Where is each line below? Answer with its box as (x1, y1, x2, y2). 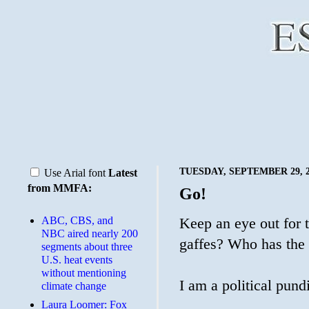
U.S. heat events (41, 254, 112, 266)
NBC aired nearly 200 (41, 228, 138, 239)
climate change (41, 280, 106, 292)
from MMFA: (28, 182, 92, 194)
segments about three (41, 241, 132, 252)
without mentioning (41, 267, 126, 279)
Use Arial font (41, 167, 108, 179)
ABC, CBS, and (41, 215, 113, 226)
